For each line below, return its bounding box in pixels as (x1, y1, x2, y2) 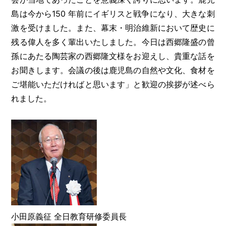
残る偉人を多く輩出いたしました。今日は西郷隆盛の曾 (11, 36, 215, 47)
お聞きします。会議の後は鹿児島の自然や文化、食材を (11, 65, 215, 75)
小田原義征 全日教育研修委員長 (11, 211, 127, 221)
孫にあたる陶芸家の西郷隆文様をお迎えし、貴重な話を (11, 50, 215, 61)
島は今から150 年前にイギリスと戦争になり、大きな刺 (11, 8, 215, 19)
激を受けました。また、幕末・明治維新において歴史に (11, 22, 215, 33)
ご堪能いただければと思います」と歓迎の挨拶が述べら (11, 79, 215, 89)
